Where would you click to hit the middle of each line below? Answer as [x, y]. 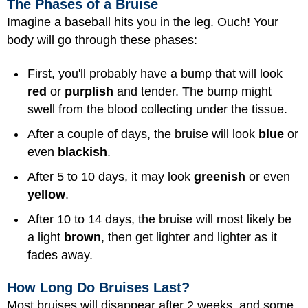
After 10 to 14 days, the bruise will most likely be [159, 219]
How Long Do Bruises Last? [98, 287]
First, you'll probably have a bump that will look [155, 73]
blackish [82, 152]
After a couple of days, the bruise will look [143, 134]
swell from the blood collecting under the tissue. [157, 109]
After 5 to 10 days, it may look [111, 176]
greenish [220, 176]
